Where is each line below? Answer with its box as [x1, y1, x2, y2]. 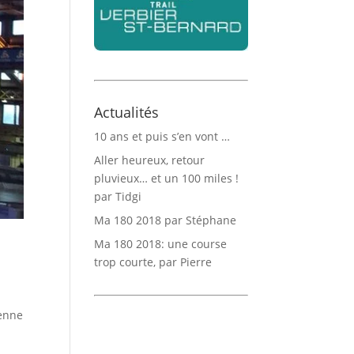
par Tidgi [94, 188, 142, 204]
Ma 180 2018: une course [94, 235, 228, 251]
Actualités [94, 102, 160, 122]
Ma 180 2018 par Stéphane [94, 212, 237, 228]
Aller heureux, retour [94, 152, 205, 168]
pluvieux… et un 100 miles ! [94, 170, 239, 186]
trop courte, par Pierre [94, 254, 213, 269]
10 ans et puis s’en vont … [94, 128, 231, 144]
